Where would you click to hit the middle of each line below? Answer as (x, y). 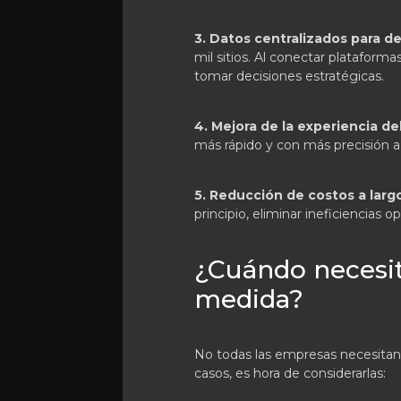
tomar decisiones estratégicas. (289, 76)
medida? (249, 299)
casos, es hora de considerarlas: (290, 373)
